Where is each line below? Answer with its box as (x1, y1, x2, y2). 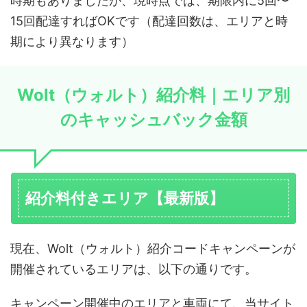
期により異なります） (10, 34, 134, 49)
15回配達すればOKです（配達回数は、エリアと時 (10, 13, 288, 28)
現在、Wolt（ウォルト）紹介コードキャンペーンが (10, 241, 295, 256)
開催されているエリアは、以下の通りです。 (10, 261, 257, 276)
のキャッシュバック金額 (60, 109, 247, 130)
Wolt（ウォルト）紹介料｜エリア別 (17, 84, 290, 105)
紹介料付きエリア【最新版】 (25, 188, 224, 207)
